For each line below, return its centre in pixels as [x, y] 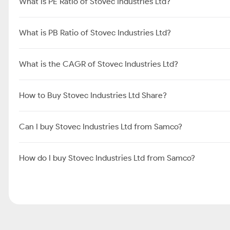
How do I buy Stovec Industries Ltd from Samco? [107, 158]
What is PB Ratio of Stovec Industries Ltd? [95, 33]
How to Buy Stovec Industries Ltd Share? [93, 95]
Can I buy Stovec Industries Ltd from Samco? [101, 127]
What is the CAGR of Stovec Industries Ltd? [99, 64]
